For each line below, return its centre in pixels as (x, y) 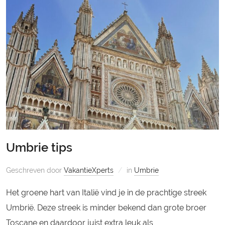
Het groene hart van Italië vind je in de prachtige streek (106, 192)
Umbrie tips (39, 147)
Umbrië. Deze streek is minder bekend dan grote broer (106, 207)
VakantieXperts (89, 170)
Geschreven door (35, 170)
